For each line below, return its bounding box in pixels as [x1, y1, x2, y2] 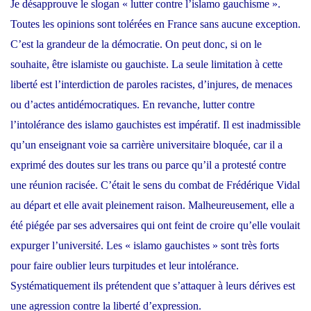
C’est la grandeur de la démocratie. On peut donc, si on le [10, 37, 262, 50]
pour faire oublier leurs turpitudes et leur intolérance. [10, 259, 239, 271]
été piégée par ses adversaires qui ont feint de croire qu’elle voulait [10, 219, 300, 231]
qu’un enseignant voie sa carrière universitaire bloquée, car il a [10, 138, 283, 151]
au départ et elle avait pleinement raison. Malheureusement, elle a [10, 199, 294, 211]
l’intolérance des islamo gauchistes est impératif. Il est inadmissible [10, 118, 301, 131]
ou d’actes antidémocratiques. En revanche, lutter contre [10, 98, 255, 110]
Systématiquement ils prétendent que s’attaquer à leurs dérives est [10, 279, 295, 292]
